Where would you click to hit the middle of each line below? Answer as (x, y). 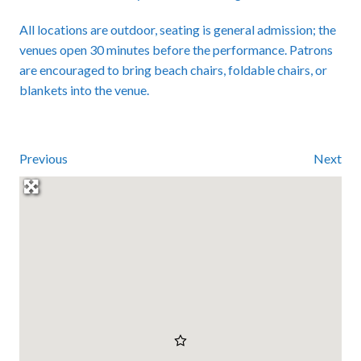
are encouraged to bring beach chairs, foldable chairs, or (173, 69)
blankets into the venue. (84, 89)
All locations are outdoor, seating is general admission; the (178, 29)
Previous (44, 158)
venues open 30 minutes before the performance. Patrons (176, 49)
